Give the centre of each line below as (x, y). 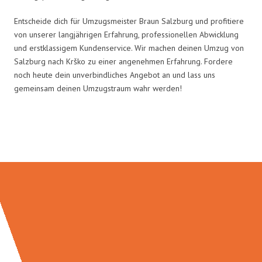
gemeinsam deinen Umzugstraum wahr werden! (98, 88)
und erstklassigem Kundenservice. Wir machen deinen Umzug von (129, 48)
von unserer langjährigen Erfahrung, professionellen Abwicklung (126, 34)
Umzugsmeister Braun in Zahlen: (131, 137)
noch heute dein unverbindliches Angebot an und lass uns (115, 75)
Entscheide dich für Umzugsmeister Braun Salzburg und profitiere (129, 21)
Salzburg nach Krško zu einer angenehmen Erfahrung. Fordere (123, 61)
